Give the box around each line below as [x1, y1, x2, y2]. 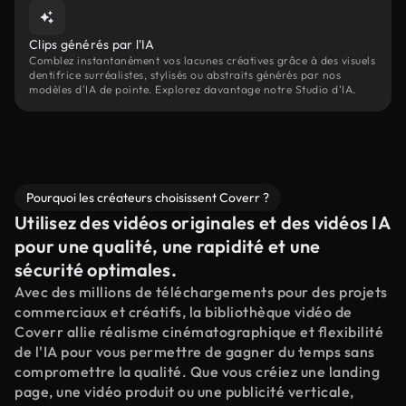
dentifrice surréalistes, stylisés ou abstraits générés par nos [29, 68, 341, 82]
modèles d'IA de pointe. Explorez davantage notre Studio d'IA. [29, 82, 356, 96]
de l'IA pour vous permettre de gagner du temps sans [14, 343, 375, 361]
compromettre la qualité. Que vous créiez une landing [14, 362, 380, 381]
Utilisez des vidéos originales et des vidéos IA [14, 211, 390, 234]
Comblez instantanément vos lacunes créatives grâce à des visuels [29, 53, 375, 67]
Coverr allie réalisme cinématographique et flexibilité [14, 323, 383, 341]
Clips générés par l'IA [29, 36, 155, 53]
